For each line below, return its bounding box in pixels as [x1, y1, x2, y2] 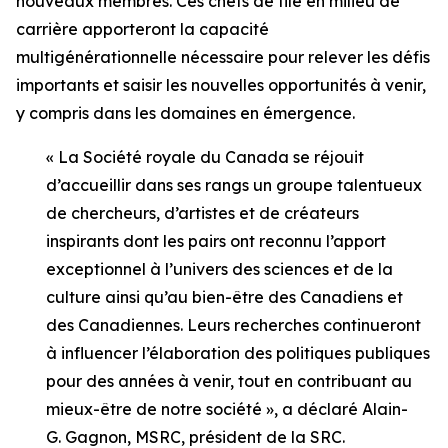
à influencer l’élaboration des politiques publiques [46, 343, 430, 363]
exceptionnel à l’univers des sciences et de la [46, 259, 393, 279]
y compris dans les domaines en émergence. [16, 103, 355, 123]
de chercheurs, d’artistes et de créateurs [46, 203, 359, 223]
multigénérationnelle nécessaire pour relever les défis [16, 47, 430, 67]
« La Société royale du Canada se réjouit [46, 147, 364, 167]
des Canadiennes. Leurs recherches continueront [46, 315, 421, 335]
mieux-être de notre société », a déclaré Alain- [46, 399, 408, 419]
